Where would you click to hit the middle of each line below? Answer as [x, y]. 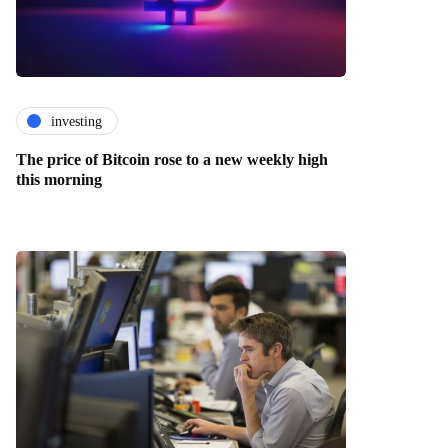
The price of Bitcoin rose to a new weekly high [172, 160]
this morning [59, 180]
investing [76, 121]
